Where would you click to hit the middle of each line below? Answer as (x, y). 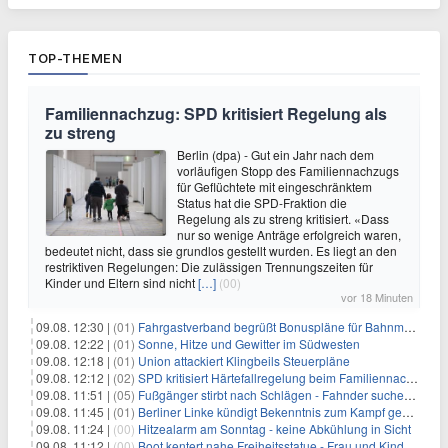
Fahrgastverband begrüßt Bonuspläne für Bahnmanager (271, 326)
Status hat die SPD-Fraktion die (262, 202)
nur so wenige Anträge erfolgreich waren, (289, 234)
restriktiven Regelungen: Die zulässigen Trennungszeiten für (209, 266)
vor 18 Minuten (377, 296)
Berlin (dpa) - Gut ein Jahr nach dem (275, 154)
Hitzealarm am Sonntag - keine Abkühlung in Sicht (274, 428)
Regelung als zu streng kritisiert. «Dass (283, 218)
